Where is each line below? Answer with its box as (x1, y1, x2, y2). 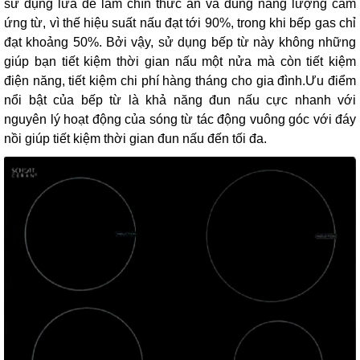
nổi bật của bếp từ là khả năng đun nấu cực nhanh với (4, 92, 356, 107)
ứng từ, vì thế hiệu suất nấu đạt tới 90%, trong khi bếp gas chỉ (4, 15, 356, 30)
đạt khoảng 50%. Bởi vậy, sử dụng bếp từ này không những (4, 35, 356, 49)
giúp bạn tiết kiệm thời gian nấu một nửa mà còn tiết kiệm (4, 54, 356, 68)
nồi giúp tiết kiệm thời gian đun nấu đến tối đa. (4, 131, 267, 145)
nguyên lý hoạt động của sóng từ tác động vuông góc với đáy (4, 112, 356, 126)
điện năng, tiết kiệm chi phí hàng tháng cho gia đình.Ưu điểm (4, 73, 356, 88)
